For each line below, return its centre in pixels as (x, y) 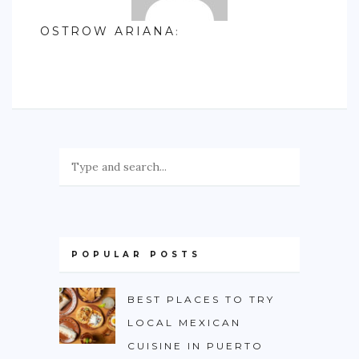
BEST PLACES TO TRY (201, 300)
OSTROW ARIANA (108, 32)
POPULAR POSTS (136, 255)
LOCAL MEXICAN (184, 323)
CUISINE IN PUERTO (196, 346)
